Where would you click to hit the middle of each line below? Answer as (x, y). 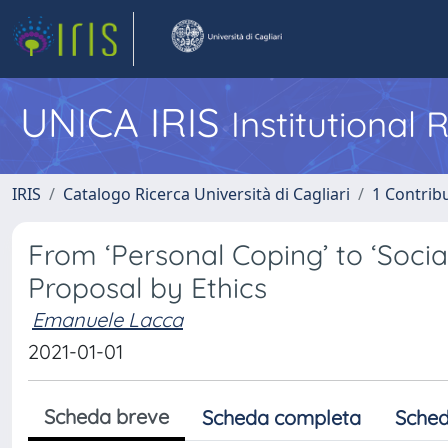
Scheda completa (281, 417)
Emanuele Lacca (107, 319)
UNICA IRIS (125, 122)
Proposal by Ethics (147, 287)
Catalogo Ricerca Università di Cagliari (206, 194)
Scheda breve (106, 416)
